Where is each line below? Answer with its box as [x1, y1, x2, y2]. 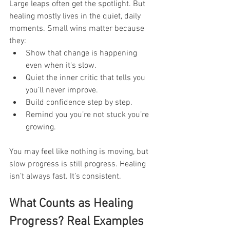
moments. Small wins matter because [9, 23, 146, 34]
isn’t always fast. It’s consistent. [9, 171, 121, 182]
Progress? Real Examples [9, 214, 144, 229]
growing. [26, 122, 56, 132]
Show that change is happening [26, 48, 139, 59]
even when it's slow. [26, 60, 97, 71]
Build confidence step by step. [26, 97, 132, 108]
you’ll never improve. [26, 85, 98, 95]
